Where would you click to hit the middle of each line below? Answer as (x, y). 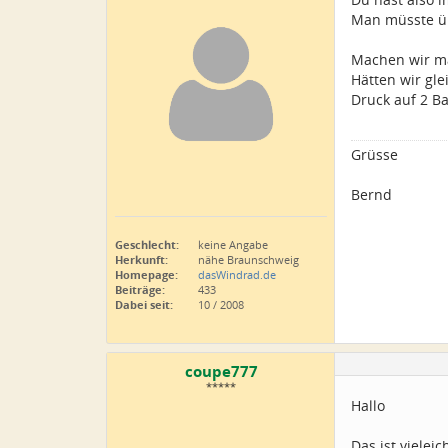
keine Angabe (231, 244)
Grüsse (374, 154)
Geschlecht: (147, 244)
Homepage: (146, 274)
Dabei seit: (144, 304)
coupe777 (221, 371)
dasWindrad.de (237, 274)
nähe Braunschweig (247, 259)
